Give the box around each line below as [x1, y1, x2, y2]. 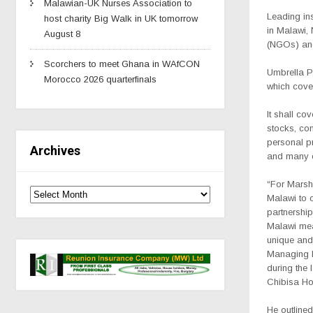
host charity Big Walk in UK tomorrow [44, 13, 198, 24]
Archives [30, 143, 80, 158]
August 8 [44, 28, 80, 39]
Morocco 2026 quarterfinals [44, 73, 156, 85]
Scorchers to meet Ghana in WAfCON [44, 58, 200, 69]
